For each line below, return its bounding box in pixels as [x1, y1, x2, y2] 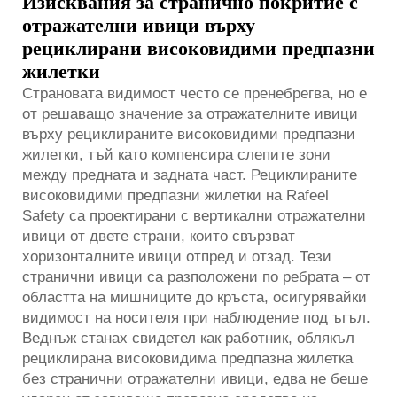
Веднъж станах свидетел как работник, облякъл [22, 329, 354, 346]
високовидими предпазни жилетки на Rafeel [22, 186, 329, 204]
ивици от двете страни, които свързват [22, 227, 295, 245]
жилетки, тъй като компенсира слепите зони [22, 145, 331, 163]
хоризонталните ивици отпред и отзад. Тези [22, 247, 331, 265]
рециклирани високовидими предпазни [22, 36, 375, 59]
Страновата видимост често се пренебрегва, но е [22, 84, 367, 102]
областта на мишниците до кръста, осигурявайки [22, 288, 367, 306]
